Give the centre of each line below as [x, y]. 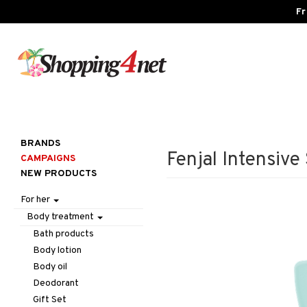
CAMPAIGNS [48, 159]
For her [36, 200]
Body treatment [62, 217]
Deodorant [56, 283]
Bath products [64, 234]
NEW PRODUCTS [59, 174]
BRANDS [40, 144]
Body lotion [58, 250]
